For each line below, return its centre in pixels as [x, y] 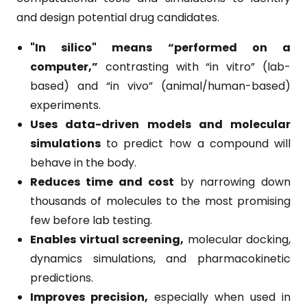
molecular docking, [237, 240]
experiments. [65, 105]
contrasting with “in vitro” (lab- [194, 67]
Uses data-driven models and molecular [160, 124]
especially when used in [219, 297]
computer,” [64, 67]
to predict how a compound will [196, 144]
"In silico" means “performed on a [160, 48]
